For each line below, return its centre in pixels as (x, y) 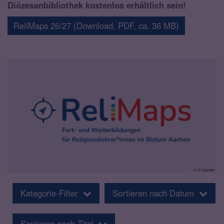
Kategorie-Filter (49, 193)
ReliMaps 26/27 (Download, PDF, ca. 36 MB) (96, 25)
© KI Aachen (204, 169)
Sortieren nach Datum (153, 193)
